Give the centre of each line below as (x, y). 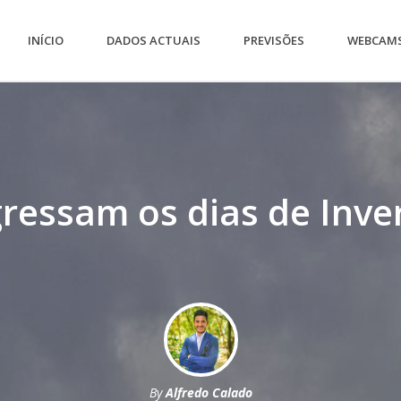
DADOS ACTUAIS (154, 40)
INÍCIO (46, 40)
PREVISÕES (274, 40)
